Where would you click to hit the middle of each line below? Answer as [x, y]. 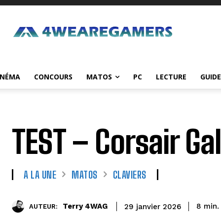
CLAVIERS [129, 174]
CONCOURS [53, 76]
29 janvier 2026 [153, 206]
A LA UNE [40, 174]
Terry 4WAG [85, 206]
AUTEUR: [43, 207]
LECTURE [171, 76]
